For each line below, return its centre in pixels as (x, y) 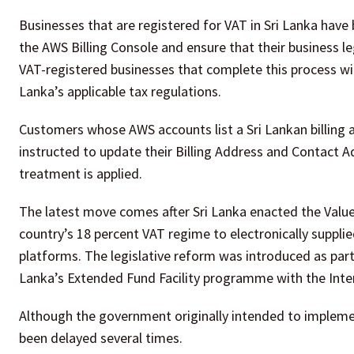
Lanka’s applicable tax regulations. (120, 92)
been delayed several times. (101, 338)
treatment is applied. (81, 174)
